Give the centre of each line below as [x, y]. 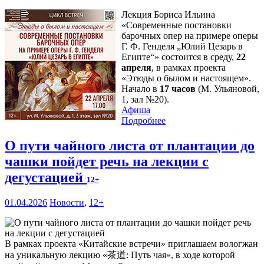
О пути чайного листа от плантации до [130, 146]
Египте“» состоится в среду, [179, 57]
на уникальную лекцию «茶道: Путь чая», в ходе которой [120, 255]
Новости [67, 203]
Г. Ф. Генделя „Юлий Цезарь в [182, 47]
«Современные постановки [176, 25]
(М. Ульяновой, [227, 89]
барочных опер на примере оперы [190, 36]
